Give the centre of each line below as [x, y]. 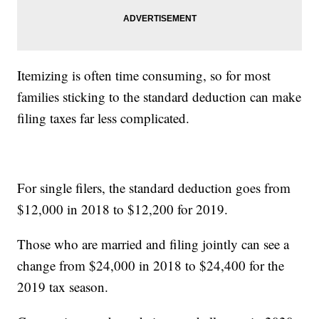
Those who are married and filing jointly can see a [153, 244]
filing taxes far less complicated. [104, 118]
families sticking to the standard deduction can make [159, 97]
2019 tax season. [63, 287]
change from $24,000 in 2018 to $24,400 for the [151, 266]
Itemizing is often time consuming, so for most [144, 75]
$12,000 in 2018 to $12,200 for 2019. [123, 209]
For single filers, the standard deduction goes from [154, 188]
